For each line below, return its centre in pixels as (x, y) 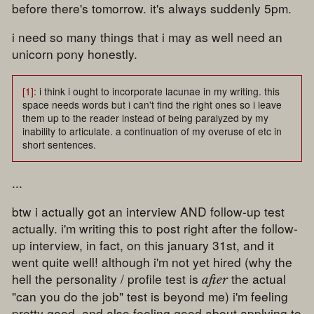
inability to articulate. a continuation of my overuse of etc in (152, 131)
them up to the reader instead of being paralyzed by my (146, 118)
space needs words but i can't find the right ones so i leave (152, 105)
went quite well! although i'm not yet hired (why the (152, 261)
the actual (257, 278)
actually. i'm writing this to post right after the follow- (155, 228)
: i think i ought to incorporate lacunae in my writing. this (157, 91)
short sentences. (60, 145)
